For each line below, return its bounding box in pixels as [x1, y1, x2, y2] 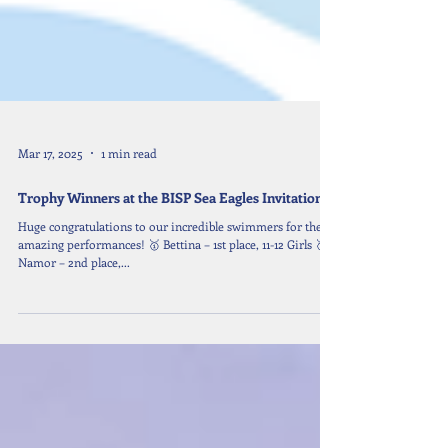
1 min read [101, 235, 157, 251]
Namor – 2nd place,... [18, 344, 130, 360]
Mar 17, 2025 [18, 235, 83, 251]
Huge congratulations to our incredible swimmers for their [18, 308, 331, 324]
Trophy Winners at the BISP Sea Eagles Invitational [18, 278, 334, 297]
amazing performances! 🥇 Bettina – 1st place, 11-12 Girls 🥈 [18, 326, 327, 342]
